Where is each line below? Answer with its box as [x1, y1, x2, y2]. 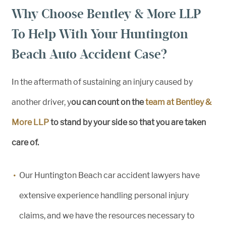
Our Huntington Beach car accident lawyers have [19, 171, 200, 180]
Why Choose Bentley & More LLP [12, 6, 201, 22]
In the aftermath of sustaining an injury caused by [12, 77, 193, 87]
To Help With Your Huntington [12, 26, 188, 42]
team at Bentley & [145, 97, 211, 107]
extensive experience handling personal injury [19, 191, 189, 200]
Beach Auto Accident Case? [12, 46, 167, 62]
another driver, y [12, 97, 71, 107]
